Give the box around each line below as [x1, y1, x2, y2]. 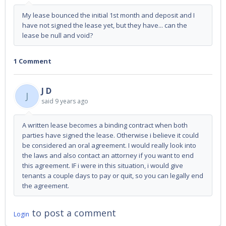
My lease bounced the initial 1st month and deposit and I [22, 11, 195, 20]
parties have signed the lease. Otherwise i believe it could [22, 131, 199, 140]
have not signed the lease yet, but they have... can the [22, 21, 187, 30]
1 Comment [14, 56, 51, 66]
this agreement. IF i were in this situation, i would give [22, 161, 183, 171]
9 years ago [55, 97, 88, 106]
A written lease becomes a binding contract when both [22, 121, 188, 130]
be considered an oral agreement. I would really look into [22, 141, 196, 150]
